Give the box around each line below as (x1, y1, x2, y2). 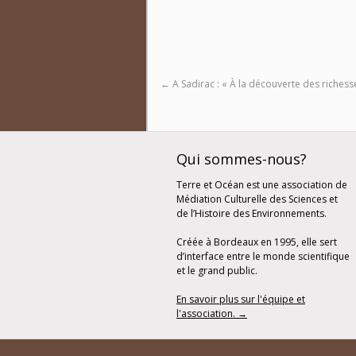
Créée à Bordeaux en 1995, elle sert (176, 234, 337, 249)
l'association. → (176, 306, 247, 320)
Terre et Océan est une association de (176, 177, 347, 192)
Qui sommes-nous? (176, 149, 307, 168)
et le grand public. (176, 263, 257, 277)
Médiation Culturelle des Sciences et (176, 192, 338, 206)
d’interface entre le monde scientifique (176, 249, 350, 263)
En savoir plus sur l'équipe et (176, 292, 305, 306)
